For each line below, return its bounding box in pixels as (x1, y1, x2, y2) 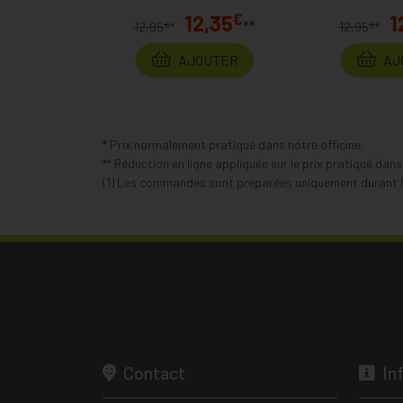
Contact (120, 362, 185, 383)
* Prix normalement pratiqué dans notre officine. (103, 137, 363, 152)
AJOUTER (175, 51, 238, 68)
